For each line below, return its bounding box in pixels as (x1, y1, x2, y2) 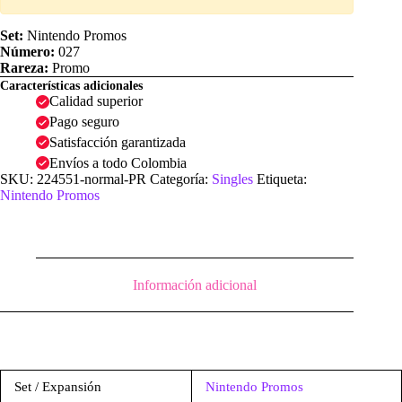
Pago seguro (49, 114, 119, 130)
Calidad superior (49, 93, 143, 109)
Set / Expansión (14, 380, 101, 395)
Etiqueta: (257, 170, 307, 187)
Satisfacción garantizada (49, 134, 186, 150)
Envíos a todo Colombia (49, 154, 187, 170)
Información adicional (133, 276, 258, 293)
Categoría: (150, 170, 212, 187)
